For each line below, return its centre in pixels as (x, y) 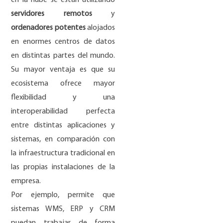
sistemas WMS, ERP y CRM (63, 209)
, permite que (87, 195)
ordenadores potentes (48, 28)
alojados (100, 28)
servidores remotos (52, 14)
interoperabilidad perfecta (63, 112)
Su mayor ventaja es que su (63, 70)
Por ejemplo (35, 195)
